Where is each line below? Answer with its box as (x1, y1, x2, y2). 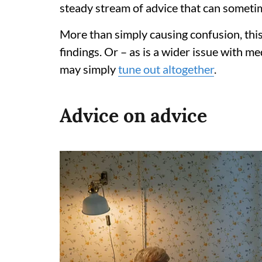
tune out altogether (118, 61, 214, 76)
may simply (60, 61, 118, 76)
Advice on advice (60, 103, 207, 127)
